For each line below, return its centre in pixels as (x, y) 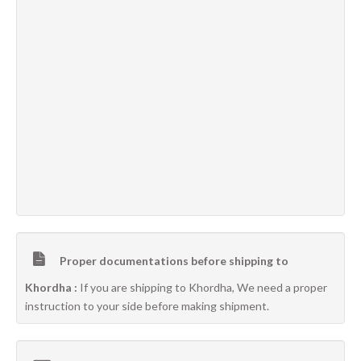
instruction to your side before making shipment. (147, 306)
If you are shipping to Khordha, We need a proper (203, 287)
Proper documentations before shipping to (173, 261)
